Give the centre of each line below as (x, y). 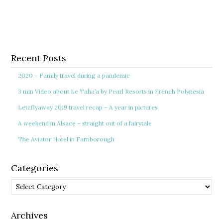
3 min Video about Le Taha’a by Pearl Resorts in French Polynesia (111, 91)
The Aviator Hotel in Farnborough (66, 139)
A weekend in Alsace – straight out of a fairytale (85, 123)
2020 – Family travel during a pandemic (74, 75)
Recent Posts (39, 58)
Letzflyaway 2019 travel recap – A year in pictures (88, 107)
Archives (30, 215)
